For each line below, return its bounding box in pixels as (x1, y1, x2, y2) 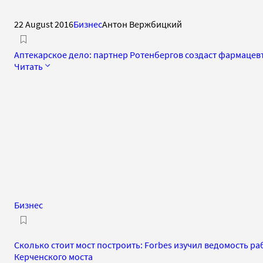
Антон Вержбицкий (102, 18, 182, 30)
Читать (14, 60, 43, 72)
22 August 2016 (14, 18, 73, 30)
